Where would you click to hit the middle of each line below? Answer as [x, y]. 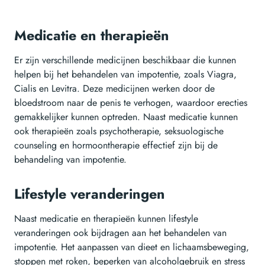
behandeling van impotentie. [70, 160]
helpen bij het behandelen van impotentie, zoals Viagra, [125, 75]
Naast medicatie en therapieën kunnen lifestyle [106, 219]
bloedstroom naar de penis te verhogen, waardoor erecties [131, 103]
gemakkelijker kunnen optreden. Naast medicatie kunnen [126, 117]
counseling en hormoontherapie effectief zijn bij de [116, 146]
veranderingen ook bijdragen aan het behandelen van [120, 233]
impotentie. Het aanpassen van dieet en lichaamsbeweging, [132, 247]
